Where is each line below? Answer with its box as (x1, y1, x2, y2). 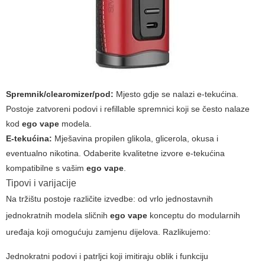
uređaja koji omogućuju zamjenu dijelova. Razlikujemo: (6, 227, 211, 237)
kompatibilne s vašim (6, 163, 86, 173)
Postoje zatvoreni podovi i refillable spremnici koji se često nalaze (6, 104, 250, 114)
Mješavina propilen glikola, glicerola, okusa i (52, 134, 218, 144)
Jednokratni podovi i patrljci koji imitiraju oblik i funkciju (6, 251, 208, 261)
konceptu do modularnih (147, 211, 240, 221)
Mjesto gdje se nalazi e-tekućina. (114, 89, 238, 99)
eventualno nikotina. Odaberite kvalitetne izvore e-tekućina (6, 148, 225, 159)
